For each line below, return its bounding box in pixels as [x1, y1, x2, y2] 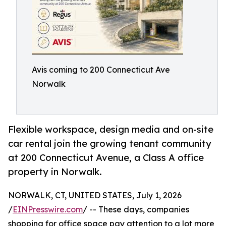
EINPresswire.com [13, 204, 83, 215]
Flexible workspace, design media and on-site [8, 124, 213, 135]
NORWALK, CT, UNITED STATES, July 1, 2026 [8, 190, 182, 201]
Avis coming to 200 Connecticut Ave [32, 65, 170, 75]
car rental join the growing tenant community [8, 138, 211, 149]
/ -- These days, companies [83, 204, 189, 215]
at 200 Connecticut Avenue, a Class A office [8, 152, 204, 163]
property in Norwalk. [8, 166, 102, 178]
